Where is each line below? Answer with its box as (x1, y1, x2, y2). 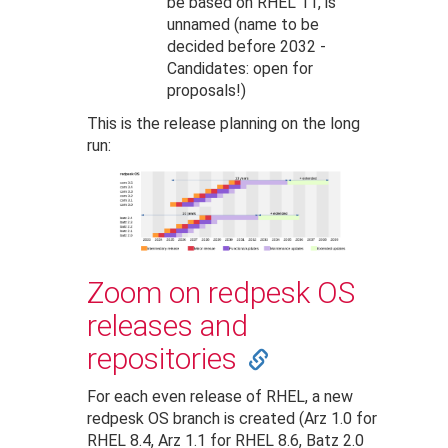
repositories (87, 341, 238, 377)
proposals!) (167, 81, 247, 101)
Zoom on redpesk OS (87, 275, 356, 311)
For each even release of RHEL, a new (87, 387, 354, 407)
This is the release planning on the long (87, 114, 361, 134)
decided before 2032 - (167, 37, 327, 57)
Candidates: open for (167, 59, 314, 79)
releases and (87, 308, 249, 344)
